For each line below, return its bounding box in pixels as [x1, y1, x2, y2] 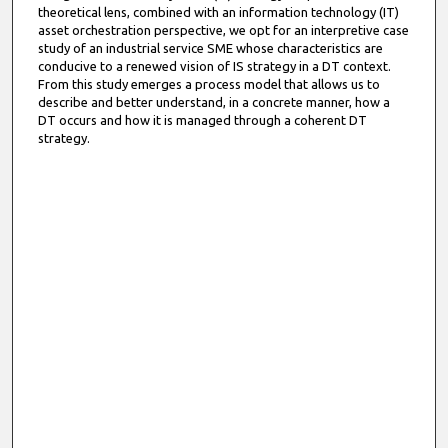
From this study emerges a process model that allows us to [37, 77, 380, 92]
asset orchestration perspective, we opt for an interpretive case [37, 23, 409, 38]
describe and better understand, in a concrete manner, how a [37, 95, 390, 110]
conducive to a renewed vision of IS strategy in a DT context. [37, 59, 391, 74]
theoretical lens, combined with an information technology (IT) [37, 5, 399, 20]
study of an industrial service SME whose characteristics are [37, 41, 383, 56]
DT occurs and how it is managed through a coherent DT [37, 113, 367, 128]
